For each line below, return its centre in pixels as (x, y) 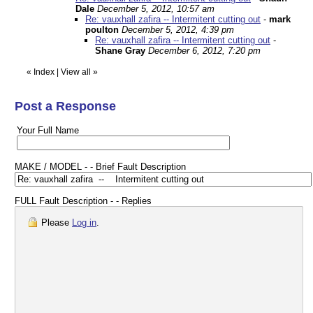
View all (76, 72)
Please (55, 223)
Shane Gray (120, 51)
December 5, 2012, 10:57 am (156, 9)
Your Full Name (48, 131)
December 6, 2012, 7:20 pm (204, 51)
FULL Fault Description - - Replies (83, 201)
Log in (84, 223)
